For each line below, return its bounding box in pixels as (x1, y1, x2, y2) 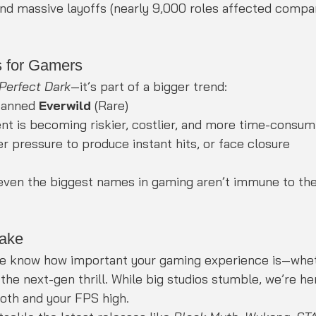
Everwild (39, 97, 91, 114)
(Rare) (91, 97, 128, 114)
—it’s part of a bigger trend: (71, 78, 227, 95)
